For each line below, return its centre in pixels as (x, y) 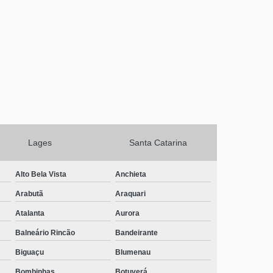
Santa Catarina (158, 142)
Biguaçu (30, 252)
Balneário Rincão (45, 232)
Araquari (131, 193)
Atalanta (30, 213)
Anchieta (131, 174)
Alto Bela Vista (41, 174)
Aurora (128, 213)
